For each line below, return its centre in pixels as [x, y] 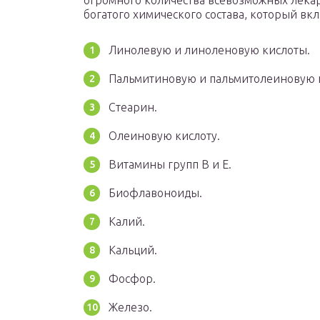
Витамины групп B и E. [170, 165]
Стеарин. [133, 107]
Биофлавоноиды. [155, 193]
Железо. [130, 307]
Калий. [127, 222]
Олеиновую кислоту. [164, 136]
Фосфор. [132, 279]
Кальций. [133, 250]
